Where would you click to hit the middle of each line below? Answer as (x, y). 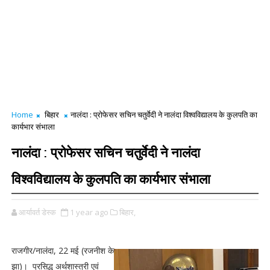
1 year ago (89, 212)
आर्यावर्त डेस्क (37, 212)
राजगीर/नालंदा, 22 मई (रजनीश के (62, 250)
